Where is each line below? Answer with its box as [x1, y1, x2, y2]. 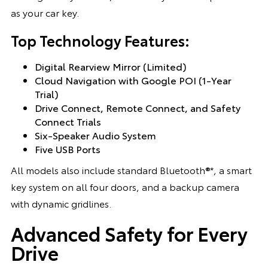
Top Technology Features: [10, 29, 190, 50]
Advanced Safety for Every [10, 219, 248, 246]
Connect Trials [34, 114, 101, 128]
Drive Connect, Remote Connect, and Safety [34, 100, 240, 114]
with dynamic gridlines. [10, 196, 111, 210]
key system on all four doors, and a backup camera [10, 179, 239, 193]
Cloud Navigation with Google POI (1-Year [34, 72, 232, 87]
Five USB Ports [34, 141, 100, 156]
